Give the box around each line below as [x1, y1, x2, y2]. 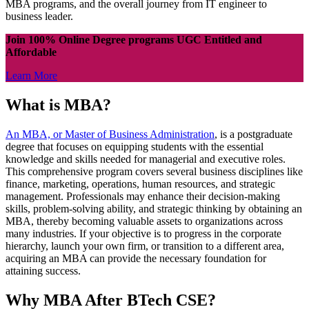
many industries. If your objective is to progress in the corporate [6, 227, 281, 239]
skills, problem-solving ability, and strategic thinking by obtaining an [6, 202, 302, 215]
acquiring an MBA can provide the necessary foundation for [6, 252, 266, 264]
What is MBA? [6, 95, 111, 114]
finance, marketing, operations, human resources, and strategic [6, 177, 275, 190]
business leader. [6, 10, 76, 22]
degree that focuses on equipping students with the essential [6, 140, 263, 152]
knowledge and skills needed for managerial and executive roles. [6, 152, 286, 165]
